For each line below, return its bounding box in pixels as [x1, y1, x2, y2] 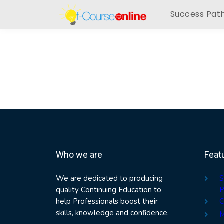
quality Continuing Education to [56, 185, 161, 195]
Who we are [56, 149, 102, 160]
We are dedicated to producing [56, 173, 163, 184]
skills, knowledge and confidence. [56, 208, 169, 218]
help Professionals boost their [56, 196, 158, 207]
